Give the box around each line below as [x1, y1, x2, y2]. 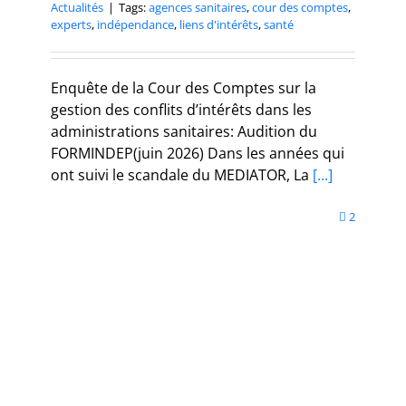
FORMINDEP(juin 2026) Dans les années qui [51, 142, 344, 163]
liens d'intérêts [179, 15, 258, 33]
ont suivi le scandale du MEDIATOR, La [51, 164, 309, 185]
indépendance [97, 15, 174, 33]
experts [51, 15, 92, 33]
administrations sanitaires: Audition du [51, 121, 317, 141]
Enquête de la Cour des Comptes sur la [51, 77, 316, 98]
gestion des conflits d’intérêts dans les [51, 99, 312, 120]
